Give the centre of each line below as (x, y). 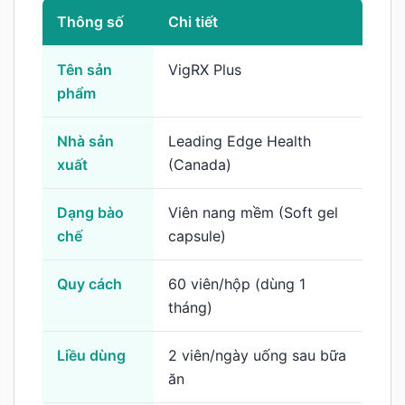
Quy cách (89, 283)
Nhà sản (85, 141)
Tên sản (85, 69)
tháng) (190, 307)
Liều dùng (91, 355)
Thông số (90, 21)
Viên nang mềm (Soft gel (253, 212)
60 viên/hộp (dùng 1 (237, 283)
